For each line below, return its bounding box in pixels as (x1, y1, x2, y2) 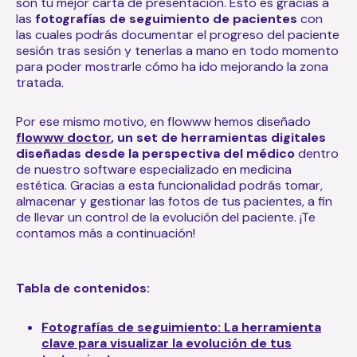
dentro (295, 144, 339, 162)
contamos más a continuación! (16, 224, 195, 241)
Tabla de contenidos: (16, 279, 150, 296)
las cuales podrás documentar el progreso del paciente (16, 25, 339, 43)
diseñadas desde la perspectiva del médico (16, 144, 295, 162)
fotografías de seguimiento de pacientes (32, 10, 297, 27)
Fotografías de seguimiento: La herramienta (41, 318, 321, 335)
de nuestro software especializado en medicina (16, 160, 292, 178)
